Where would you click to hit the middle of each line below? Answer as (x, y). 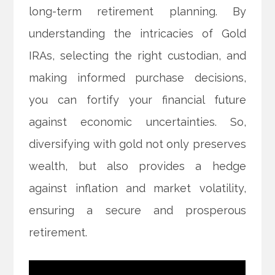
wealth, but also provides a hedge (137, 166)
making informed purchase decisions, (137, 78)
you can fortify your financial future (137, 100)
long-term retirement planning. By (137, 12)
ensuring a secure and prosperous (137, 211)
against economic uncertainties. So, (137, 122)
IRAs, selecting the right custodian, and (137, 56)
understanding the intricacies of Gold (137, 34)
